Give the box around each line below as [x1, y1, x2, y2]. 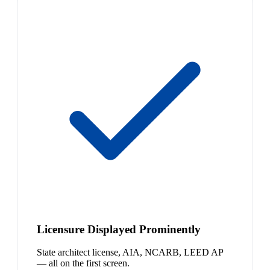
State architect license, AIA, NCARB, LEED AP [37, 247, 223, 258]
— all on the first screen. [37, 258, 130, 269]
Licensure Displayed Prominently [37, 222, 201, 236]
